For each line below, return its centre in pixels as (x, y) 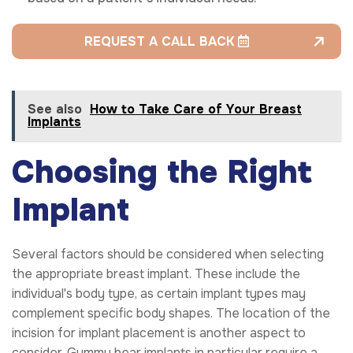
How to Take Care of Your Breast (196, 110)
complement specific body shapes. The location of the (171, 314)
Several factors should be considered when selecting (168, 255)
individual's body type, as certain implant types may (159, 294)
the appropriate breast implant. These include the (156, 274)
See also (55, 110)
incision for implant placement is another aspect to (159, 333)
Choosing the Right (162, 173)
